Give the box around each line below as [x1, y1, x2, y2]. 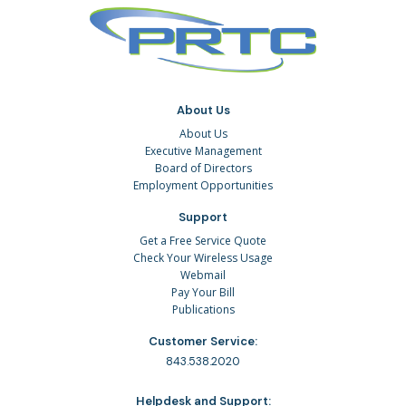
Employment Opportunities [133, 178, 273, 194]
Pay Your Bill [171, 285, 235, 301]
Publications [171, 302, 235, 318]
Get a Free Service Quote [140, 233, 266, 249]
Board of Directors [154, 160, 252, 177]
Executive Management [144, 143, 262, 159]
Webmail [180, 267, 226, 284]
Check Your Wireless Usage [133, 250, 273, 266]
